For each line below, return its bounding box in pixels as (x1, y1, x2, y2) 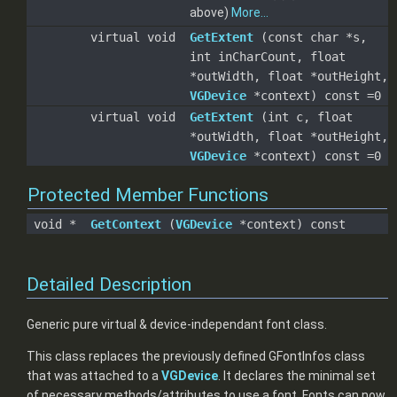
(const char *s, (253, 30, 367, 45)
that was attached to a (27, 368, 161, 383)
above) (190, 5, 231, 20)
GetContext (90, 217, 161, 232)
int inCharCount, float (190, 50, 346, 65)
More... (231, 5, 269, 20)
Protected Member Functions (27, 184, 269, 206)
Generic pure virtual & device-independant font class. (27, 316, 327, 331)
